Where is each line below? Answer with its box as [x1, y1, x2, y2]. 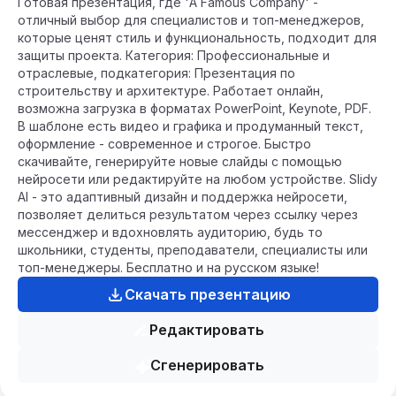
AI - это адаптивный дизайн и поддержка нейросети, [18, 189, 347, 204]
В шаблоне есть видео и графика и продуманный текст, [18, 118, 363, 133]
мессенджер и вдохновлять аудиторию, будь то [18, 225, 323, 240]
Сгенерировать [149, 356, 264, 374]
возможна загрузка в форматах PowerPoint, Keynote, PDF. [18, 101, 371, 116]
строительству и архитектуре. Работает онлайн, [18, 83, 324, 98]
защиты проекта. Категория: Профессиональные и [18, 48, 330, 63]
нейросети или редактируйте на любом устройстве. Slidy [18, 171, 377, 187]
